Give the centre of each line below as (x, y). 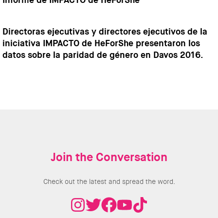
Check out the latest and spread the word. (109, 182)
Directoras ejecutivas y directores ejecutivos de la (105, 32)
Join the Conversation (109, 157)
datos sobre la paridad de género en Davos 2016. (103, 55)
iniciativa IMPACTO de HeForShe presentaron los (101, 44)
